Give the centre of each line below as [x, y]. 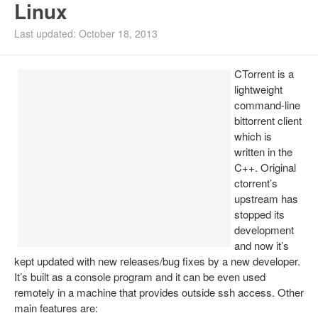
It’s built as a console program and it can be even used [140, 276]
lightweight [258, 89]
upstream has [266, 198]
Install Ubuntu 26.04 [63, 20]
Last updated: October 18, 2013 [86, 33]
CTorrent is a [264, 73]
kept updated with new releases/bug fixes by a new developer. [157, 261]
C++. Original [265, 167]
